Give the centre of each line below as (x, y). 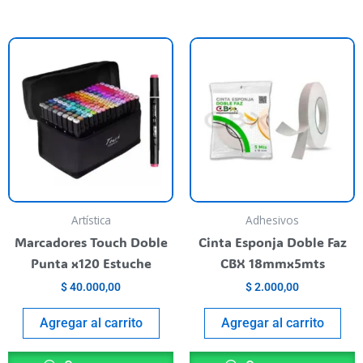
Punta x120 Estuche (91, 263)
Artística (91, 220)
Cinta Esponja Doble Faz (272, 242)
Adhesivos (272, 220)
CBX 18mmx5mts (272, 263)
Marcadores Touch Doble (91, 242)
